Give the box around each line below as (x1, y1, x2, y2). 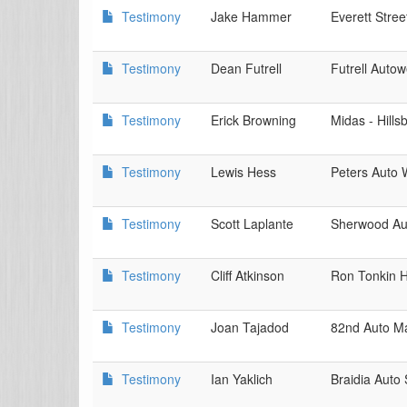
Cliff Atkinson (211, 266, 284, 284)
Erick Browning (211, 111, 296, 129)
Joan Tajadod (211, 318, 289, 336)
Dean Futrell (211, 59, 282, 77)
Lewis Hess (211, 163, 276, 181)
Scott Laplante (211, 214, 293, 233)
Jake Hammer (211, 7, 292, 25)
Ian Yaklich (211, 370, 273, 388)
